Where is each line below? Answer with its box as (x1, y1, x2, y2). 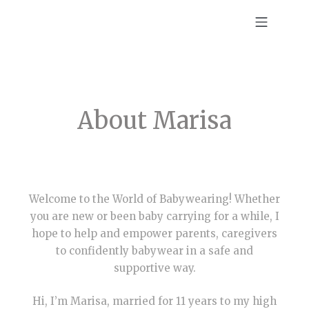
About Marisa (77, 106, 232, 135)
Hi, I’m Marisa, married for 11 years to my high (32, 294, 277, 308)
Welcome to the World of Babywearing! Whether (29, 192, 280, 206)
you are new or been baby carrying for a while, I (30, 210, 279, 223)
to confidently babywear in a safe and (56, 244, 253, 257)
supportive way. (113, 261, 196, 275)
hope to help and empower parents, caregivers (32, 227, 277, 240)
